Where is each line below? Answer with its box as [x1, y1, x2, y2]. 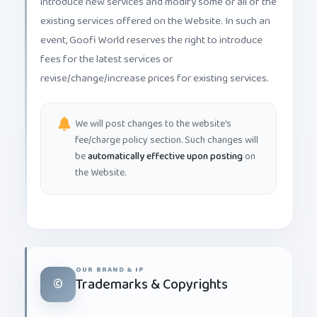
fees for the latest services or [40, 39, 173, 57]
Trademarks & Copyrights [76, 261, 228, 286]
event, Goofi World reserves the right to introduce [40, 20, 263, 38]
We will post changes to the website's [75, 104, 231, 121]
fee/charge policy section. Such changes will [75, 120, 258, 137]
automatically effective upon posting [88, 137, 243, 154]
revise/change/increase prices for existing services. [40, 58, 269, 76]
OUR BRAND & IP [76, 252, 144, 265]
